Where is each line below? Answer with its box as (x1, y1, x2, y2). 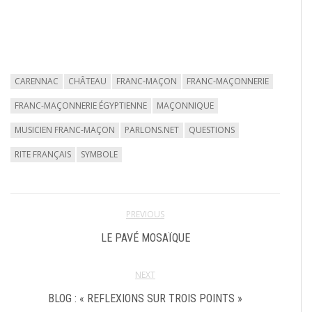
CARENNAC (15, 75, 58, 87)
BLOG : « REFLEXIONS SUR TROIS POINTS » (48, 291, 242, 305)
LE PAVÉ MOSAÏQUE (100, 231, 190, 244)
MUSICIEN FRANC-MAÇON (15, 123, 115, 136)
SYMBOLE (81, 148, 118, 160)
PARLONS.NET (125, 123, 179, 136)
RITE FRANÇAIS (15, 148, 71, 160)
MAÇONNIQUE (157, 99, 214, 111)
